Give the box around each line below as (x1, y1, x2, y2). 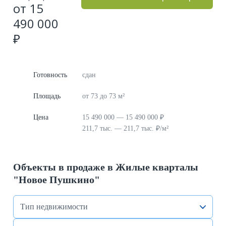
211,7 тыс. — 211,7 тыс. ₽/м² (82, 125, 168, 132)
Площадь (33, 92, 61, 100)
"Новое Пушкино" (13, 174, 100, 185)
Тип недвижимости (20, 202, 88, 211)
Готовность (33, 71, 67, 79)
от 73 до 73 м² (82, 92, 125, 100)
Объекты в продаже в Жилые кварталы (13, 161, 198, 173)
